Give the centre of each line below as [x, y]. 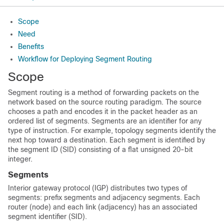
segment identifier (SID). [47, 216]
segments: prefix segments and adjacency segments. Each [104, 197]
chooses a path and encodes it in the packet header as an [103, 111]
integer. [20, 159]
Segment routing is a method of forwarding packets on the [103, 92]
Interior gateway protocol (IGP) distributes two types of [98, 188]
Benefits [31, 46]
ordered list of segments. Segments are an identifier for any [105, 121]
